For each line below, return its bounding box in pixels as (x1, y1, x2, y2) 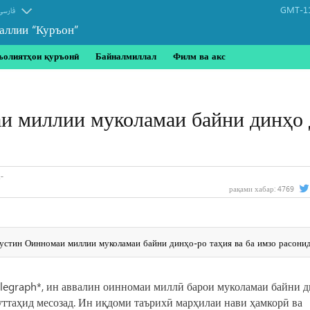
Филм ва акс (173, 50, 226, 62)
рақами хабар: (228, 183, 277, 194)
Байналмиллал (95, 50, 156, 62)
